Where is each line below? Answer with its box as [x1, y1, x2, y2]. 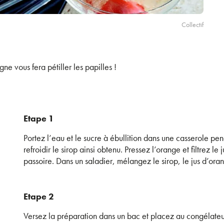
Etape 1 [23, 112, 54, 124]
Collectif [181, 19, 203, 29]
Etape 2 [23, 190, 54, 202]
